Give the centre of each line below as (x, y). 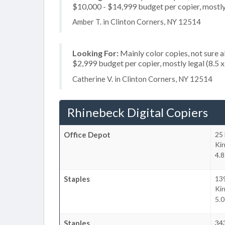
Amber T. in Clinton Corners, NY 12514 (137, 22)
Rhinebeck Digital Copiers (138, 112)
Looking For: (95, 53)
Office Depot (87, 135)
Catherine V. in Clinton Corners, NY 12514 (142, 79)
